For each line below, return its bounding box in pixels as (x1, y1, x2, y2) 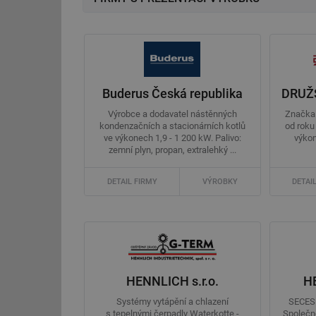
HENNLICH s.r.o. (126, 273, 219, 288)
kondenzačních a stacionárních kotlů (99, 121, 245, 132)
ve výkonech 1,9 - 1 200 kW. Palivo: (103, 133, 241, 144)
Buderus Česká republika (102, 85, 243, 101)
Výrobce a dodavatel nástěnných (107, 109, 237, 120)
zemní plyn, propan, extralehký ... (108, 145, 236, 156)
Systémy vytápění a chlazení (116, 296, 229, 308)
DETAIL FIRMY (107, 177, 157, 186)
